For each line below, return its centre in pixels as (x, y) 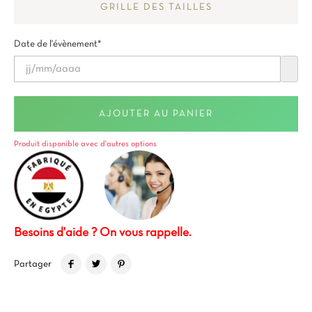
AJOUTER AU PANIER (156, 114)
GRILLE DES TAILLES (156, 7)
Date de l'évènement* (58, 44)
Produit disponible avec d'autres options (85, 144)
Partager (33, 264)
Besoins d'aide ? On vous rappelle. (103, 233)
